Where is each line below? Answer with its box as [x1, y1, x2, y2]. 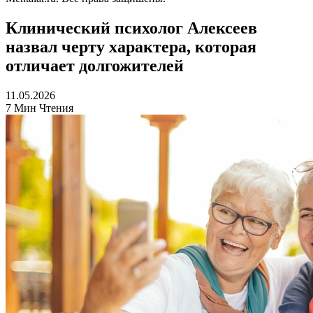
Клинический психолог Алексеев [6, 18, 257, 37]
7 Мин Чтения [6, 101, 73, 114]
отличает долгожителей [6, 56, 184, 75]
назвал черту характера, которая [6, 37, 256, 56]
